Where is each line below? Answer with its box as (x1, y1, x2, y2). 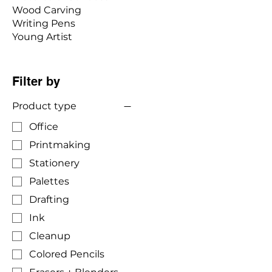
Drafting (29, 194, 69, 206)
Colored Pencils (29, 248, 104, 260)
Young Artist (12, 30, 72, 42)
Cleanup (29, 230, 70, 242)
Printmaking (29, 139, 90, 151)
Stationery (29, 157, 80, 169)
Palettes (29, 175, 69, 188)
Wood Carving (12, 4, 81, 16)
